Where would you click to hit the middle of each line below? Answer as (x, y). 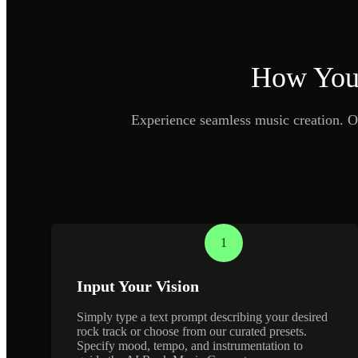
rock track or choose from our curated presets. (192, 331)
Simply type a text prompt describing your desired (203, 316)
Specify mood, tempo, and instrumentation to (190, 345)
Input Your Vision (138, 286)
